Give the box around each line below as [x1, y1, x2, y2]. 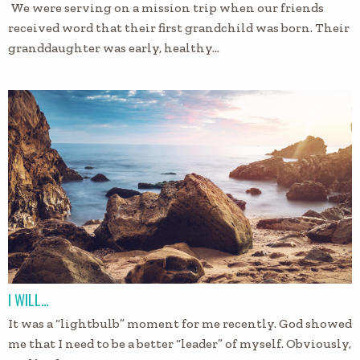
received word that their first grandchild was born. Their [8, 20, 350, 36]
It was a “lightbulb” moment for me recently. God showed [8, 316, 352, 331]
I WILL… [8, 289, 49, 310]
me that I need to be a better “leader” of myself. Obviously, [8, 336, 351, 351]
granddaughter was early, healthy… [8, 40, 219, 56]
